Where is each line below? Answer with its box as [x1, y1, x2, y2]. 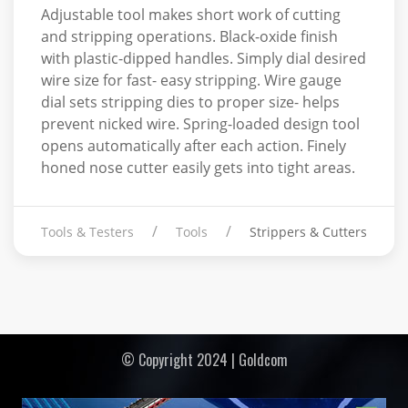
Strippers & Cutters [250, 223, 367, 241]
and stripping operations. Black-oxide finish [41, 26, 338, 47]
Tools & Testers [41, 223, 134, 241]
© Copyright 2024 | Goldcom [120, 349, 288, 371]
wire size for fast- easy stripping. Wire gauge [41, 70, 342, 91]
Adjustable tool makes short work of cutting [41, 5, 341, 25]
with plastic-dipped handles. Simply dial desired [41, 48, 366, 69]
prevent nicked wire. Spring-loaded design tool [41, 114, 360, 135]
